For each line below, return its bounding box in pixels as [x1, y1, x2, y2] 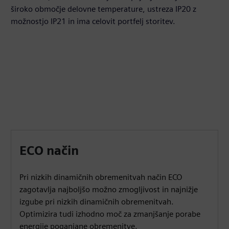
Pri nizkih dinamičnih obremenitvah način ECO [19, 172, 183, 182]
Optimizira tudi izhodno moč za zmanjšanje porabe [19, 209, 201, 219]
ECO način [19, 143, 79, 158]
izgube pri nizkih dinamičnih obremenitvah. [19, 197, 174, 207]
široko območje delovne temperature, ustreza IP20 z [11, 4, 197, 14]
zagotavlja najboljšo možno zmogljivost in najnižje [19, 185, 198, 194]
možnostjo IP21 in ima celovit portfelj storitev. [11, 16, 176, 26]
